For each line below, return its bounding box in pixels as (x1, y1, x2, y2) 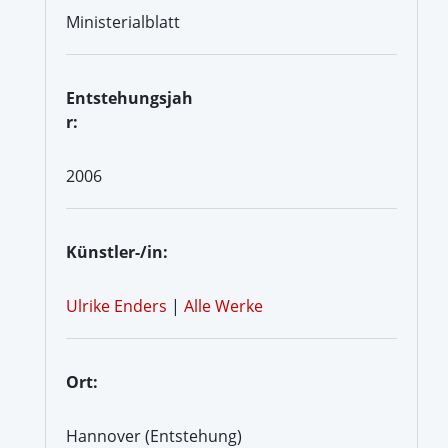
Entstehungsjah (66, 86, 193, 109)
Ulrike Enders (66, 294, 167, 317)
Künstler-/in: (66, 240, 168, 263)
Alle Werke (184, 294, 263, 317)
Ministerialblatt (66, 10, 180, 33)
